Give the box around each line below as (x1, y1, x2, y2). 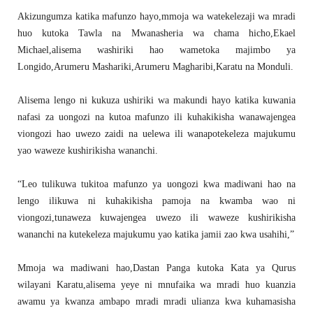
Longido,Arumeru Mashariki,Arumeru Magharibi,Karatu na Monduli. (17, 61, 293, 73)
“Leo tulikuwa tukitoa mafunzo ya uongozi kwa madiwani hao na (17, 179, 296, 190)
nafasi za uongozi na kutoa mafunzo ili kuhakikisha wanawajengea (17, 112, 296, 123)
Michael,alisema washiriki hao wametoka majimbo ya (17, 45, 296, 56)
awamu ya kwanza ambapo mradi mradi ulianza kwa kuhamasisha (17, 296, 296, 307)
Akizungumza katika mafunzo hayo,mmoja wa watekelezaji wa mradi (17, 11, 296, 22)
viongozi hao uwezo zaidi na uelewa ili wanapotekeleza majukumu (17, 129, 296, 140)
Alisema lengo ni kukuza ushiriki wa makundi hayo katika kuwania (17, 95, 296, 106)
